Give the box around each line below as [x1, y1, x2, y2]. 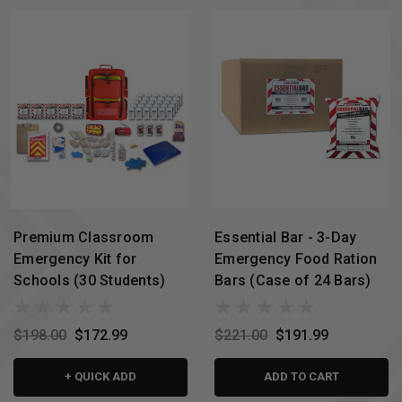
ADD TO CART [264, 370, 339, 384]
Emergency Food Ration [214, 249, 378, 267]
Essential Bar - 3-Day [214, 228, 357, 246]
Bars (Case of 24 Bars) [214, 271, 371, 289]
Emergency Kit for [13, 249, 137, 267]
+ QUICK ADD [65, 370, 136, 384]
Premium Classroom [13, 228, 154, 246]
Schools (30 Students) [13, 271, 166, 289]
